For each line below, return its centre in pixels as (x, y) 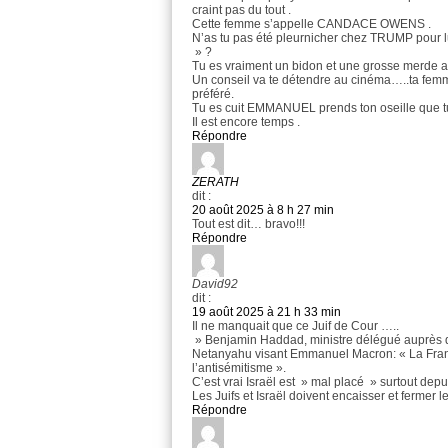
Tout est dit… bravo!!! (248, 224)
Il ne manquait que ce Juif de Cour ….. (295, 326)
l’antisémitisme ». (239, 368)
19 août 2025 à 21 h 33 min (266, 312)
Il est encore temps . (246, 122)
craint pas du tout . (241, 10)
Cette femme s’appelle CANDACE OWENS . (311, 24)
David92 (215, 284)
